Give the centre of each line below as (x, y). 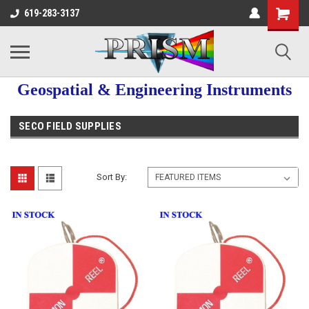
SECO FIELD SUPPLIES (70, 126)
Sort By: (112, 177)
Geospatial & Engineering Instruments (154, 90)
